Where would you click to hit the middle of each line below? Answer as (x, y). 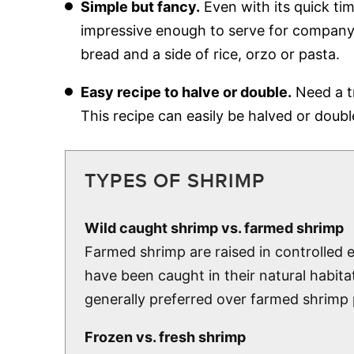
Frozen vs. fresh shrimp (165, 337)
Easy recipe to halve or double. (186, 92)
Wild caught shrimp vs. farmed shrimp (214, 228)
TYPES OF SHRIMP (175, 181)
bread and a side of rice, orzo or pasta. (210, 54)
